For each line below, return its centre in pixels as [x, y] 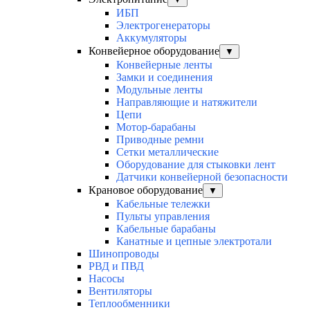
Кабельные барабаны [166, 229]
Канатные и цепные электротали [194, 241]
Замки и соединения [164, 77]
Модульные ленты [159, 90]
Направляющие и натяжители [187, 102]
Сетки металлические [167, 152]
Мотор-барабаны [156, 127]
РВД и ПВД [116, 266]
